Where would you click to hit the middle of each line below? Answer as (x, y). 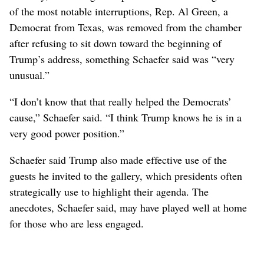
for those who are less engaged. (77, 223)
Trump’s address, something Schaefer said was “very (122, 59)
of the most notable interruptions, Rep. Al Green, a (119, 11)
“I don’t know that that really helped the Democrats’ (121, 101)
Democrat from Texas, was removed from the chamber (126, 27)
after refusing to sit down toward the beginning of (115, 43)
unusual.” (29, 75)
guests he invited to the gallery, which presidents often (126, 175)
